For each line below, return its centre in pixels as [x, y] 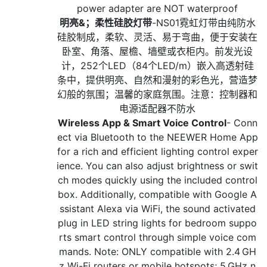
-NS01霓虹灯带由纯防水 [204, 23]
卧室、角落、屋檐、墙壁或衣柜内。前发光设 [157, 52]
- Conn [242, 123]
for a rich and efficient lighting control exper [157, 152]
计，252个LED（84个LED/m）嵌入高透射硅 [157, 66]
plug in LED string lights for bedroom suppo [157, 223]
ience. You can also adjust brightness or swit [157, 166]
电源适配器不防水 [157, 109]
